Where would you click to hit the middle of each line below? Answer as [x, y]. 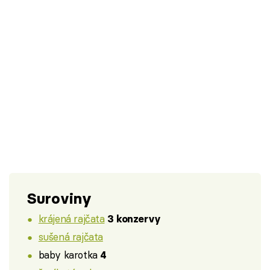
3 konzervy [134, 219]
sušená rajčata [71, 237]
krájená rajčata [71, 219]
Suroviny [59, 198]
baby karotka [69, 254]
